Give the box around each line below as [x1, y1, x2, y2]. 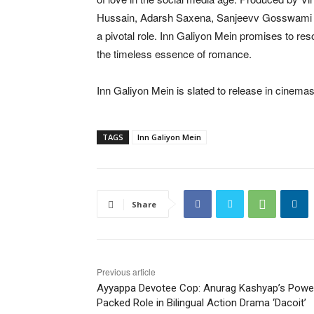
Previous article [97, 266, 156, 278]
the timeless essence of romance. [97, 46, 252, 61]
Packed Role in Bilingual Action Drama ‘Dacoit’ [97, 296, 306, 309]
